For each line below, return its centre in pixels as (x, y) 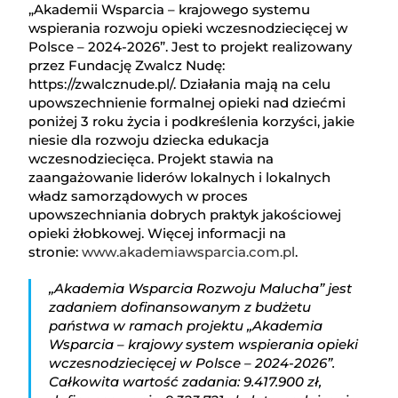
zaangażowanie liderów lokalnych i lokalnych (180, 178)
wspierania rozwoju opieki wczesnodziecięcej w (188, 28)
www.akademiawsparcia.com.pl (189, 252)
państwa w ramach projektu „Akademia (186, 326)
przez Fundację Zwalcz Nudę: (127, 66)
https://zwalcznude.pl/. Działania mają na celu (180, 84)
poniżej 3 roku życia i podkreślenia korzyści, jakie (192, 122)
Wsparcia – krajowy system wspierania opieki (204, 345)
